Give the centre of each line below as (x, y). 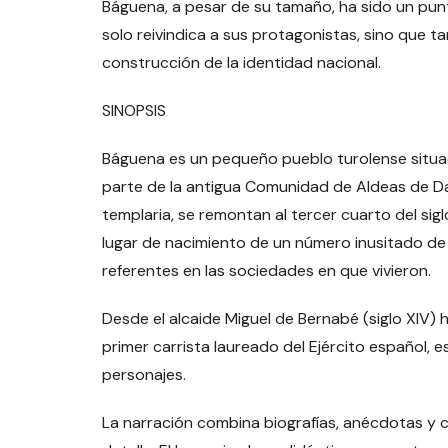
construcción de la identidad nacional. (241, 62)
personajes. (144, 374)
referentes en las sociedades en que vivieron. (266, 270)
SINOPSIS (134, 110)
